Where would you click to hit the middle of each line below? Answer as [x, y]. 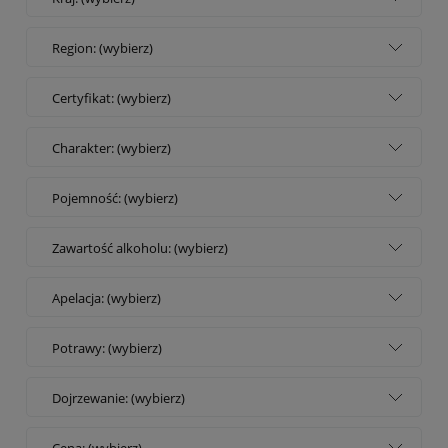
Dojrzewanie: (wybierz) [118, 397]
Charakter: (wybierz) [111, 147]
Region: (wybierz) [102, 47]
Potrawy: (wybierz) [107, 347]
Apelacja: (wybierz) [106, 297]
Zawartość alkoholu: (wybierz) [140, 247]
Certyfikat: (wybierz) [111, 97]
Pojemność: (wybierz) [115, 197]
